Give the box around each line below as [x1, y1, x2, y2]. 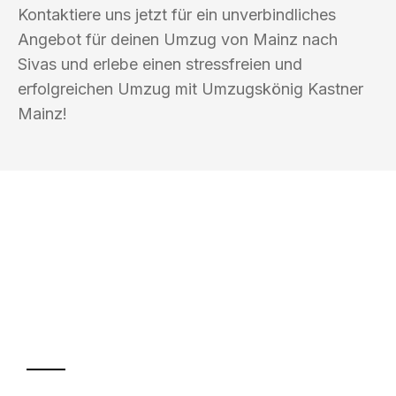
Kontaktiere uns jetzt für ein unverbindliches [18, 4, 336, 24]
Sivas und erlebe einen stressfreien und [18, 54, 302, 73]
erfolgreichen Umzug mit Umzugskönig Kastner [18, 79, 363, 98]
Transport [27, 308, 190, 353]
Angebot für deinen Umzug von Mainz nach [18, 29, 338, 49]
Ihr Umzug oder [27, 273, 279, 317]
